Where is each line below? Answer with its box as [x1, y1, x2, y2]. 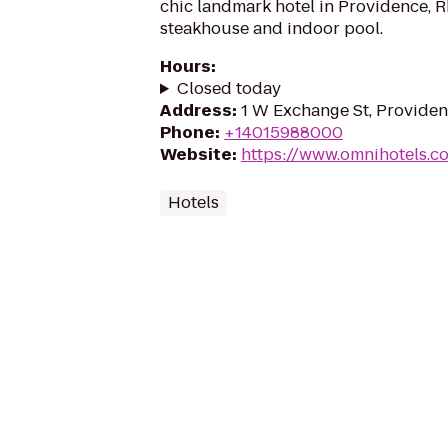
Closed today [176, 77, 281, 100]
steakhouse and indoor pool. [160, 17, 383, 40]
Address [160, 99, 232, 122]
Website [160, 143, 232, 166]
